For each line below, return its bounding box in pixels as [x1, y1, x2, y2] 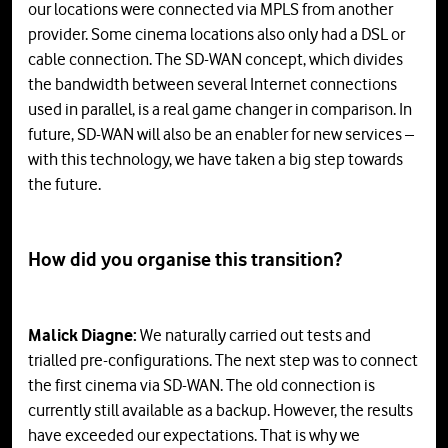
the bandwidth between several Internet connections [28, 74, 397, 95]
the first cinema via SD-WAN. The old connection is [28, 375, 375, 396]
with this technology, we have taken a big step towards [28, 149, 403, 170]
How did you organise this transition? [28, 248, 342, 272]
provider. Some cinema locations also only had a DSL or [28, 24, 405, 45]
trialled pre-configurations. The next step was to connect [28, 350, 418, 371]
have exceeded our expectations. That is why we [28, 425, 360, 446]
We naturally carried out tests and [140, 325, 371, 346]
